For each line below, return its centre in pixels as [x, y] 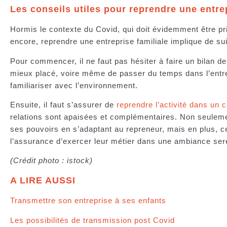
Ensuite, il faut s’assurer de [63, 105]
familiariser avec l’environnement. [75, 85]
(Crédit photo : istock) [51, 161]
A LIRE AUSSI [43, 180]
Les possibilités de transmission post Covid [92, 220]
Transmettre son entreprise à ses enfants [88, 200]
